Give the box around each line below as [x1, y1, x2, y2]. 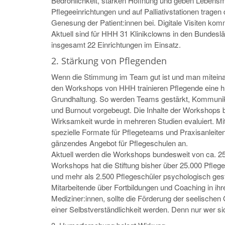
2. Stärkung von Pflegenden [51, 54, 167, 67]
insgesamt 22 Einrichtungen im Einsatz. [51, 39, 181, 50]
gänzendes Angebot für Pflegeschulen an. [51, 137, 188, 148]
